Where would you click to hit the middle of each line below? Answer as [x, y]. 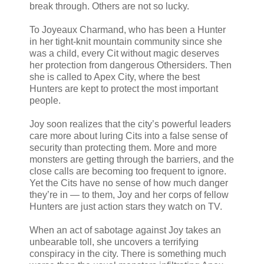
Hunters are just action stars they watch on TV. [126, 206]
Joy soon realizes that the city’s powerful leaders [130, 124]
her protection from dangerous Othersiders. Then [131, 65]
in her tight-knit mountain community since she [126, 41]
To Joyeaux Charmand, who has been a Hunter [128, 29]
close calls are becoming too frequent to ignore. [128, 171]
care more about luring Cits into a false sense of [128, 136]
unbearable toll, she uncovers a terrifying [114, 242]
